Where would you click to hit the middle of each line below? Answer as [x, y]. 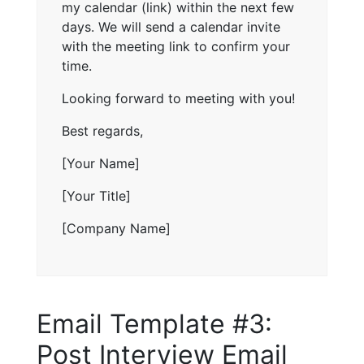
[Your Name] [101, 163]
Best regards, [102, 130]
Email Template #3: [154, 323]
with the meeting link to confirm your [176, 46]
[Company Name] [116, 228]
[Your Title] [96, 195]
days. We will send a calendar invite [171, 26]
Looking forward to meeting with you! [178, 98]
